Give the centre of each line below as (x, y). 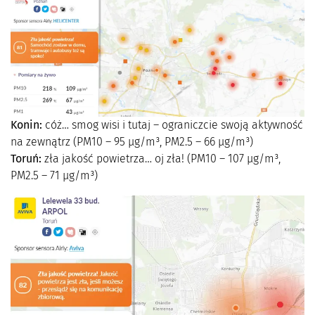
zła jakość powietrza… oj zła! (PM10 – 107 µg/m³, (161, 159)
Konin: (26, 125)
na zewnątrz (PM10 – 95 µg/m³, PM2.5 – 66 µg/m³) (132, 142)
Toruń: (26, 159)
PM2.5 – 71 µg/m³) (54, 176)
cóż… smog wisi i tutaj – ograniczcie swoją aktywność (173, 125)
